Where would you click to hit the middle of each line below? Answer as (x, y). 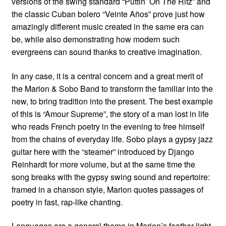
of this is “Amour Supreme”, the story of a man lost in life (110, 114)
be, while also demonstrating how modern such (95, 39)
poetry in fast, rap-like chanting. (67, 202)
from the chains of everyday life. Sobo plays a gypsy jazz (112, 139)
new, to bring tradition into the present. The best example (112, 101)
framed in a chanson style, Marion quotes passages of (107, 189)
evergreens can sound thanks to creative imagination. (106, 51)
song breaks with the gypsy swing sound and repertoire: (110, 177)
